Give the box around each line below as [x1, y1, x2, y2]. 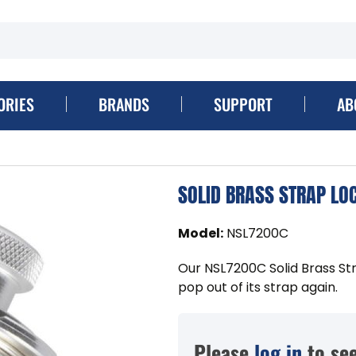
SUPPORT [213, 91, 273, 116]
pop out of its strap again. [178, 277, 338, 296]
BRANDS [98, 91, 149, 116]
